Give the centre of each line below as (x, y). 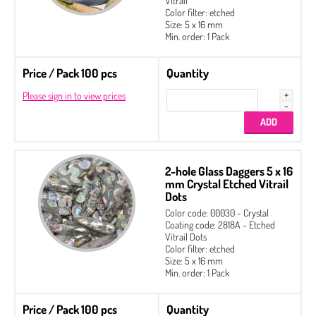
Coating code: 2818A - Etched (220, 224)
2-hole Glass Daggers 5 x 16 (229, 171)
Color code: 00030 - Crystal (217, 212)
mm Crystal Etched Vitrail (227, 183)
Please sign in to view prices (74, 95)
